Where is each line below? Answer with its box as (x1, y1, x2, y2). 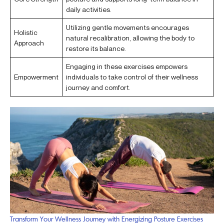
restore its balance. (66, 44, 126, 53)
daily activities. (66, 5, 111, 14)
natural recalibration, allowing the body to (66, 33, 194, 42)
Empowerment (14, 72, 58, 81)
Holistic (14, 28, 37, 37)
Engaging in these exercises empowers (66, 62, 187, 71)
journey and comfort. (66, 83, 130, 92)
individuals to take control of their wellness (66, 72, 198, 81)
